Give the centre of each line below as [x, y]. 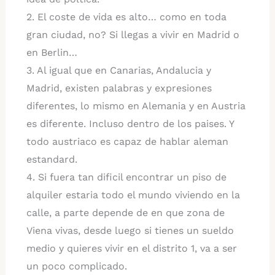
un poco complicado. [76, 266]
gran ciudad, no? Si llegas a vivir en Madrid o [133, 34]
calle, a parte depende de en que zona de [125, 212]
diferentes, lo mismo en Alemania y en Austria [136, 106]
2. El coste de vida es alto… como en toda [126, 17]
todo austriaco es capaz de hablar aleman [127, 141]
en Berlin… [52, 52]
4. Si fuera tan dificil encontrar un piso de [126, 177]
